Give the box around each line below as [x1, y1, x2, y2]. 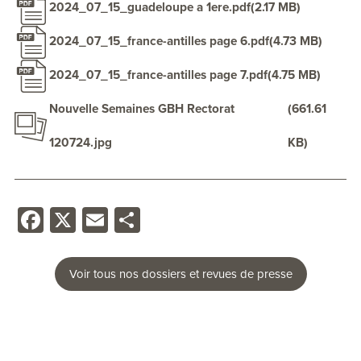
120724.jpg [49, 132, 112, 151]
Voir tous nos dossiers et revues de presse [68, 265, 293, 283]
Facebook [44, 197, 156, 234]
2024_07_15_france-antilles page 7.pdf [49, 64, 268, 84]
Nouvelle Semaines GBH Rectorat [49, 98, 234, 118]
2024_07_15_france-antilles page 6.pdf [49, 31, 269, 50]
